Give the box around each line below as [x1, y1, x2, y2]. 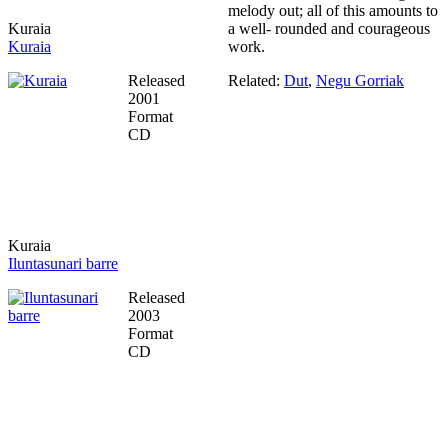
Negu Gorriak [316, 71, 404, 89]
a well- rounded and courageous [228, 19, 430, 37]
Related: [228, 71, 284, 89]
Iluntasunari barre [8, 254, 118, 272]
